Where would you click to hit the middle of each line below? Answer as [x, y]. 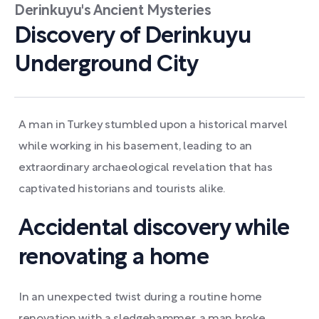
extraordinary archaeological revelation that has [146, 168]
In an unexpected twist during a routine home [140, 298]
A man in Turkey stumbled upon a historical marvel [153, 125]
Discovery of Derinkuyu [133, 37]
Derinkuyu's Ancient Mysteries [113, 11]
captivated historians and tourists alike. [122, 189]
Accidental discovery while [154, 229]
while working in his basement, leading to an [135, 147]
